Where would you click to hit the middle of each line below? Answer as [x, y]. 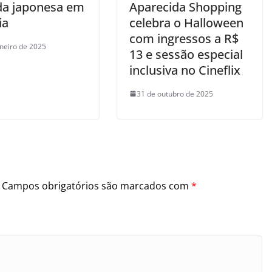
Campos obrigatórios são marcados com [97, 185]
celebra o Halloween [186, 22]
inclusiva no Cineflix [185, 70]
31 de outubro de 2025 [175, 93]
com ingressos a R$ [184, 38]
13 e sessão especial [186, 54]
